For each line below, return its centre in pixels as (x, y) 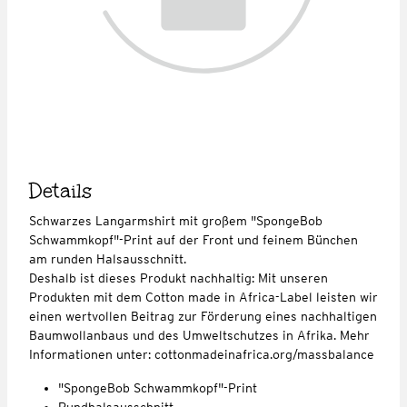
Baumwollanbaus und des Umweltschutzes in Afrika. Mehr (199, 335)
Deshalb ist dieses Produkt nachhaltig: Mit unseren (179, 278)
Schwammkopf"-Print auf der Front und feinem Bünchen (194, 239)
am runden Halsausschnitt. (109, 258)
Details (61, 190)
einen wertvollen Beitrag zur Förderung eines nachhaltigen (203, 316)
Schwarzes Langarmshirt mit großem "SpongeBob (176, 220)
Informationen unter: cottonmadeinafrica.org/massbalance (202, 354)
